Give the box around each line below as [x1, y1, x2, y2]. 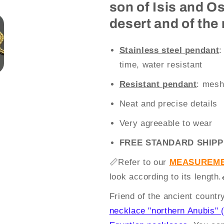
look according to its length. [109, 172, 222, 182]
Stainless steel [119, 45, 182, 55]
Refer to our [118, 157, 169, 167]
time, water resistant [119, 60, 202, 70]
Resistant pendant [119, 79, 197, 89]
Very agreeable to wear [119, 118, 212, 128]
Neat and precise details [119, 99, 217, 109]
